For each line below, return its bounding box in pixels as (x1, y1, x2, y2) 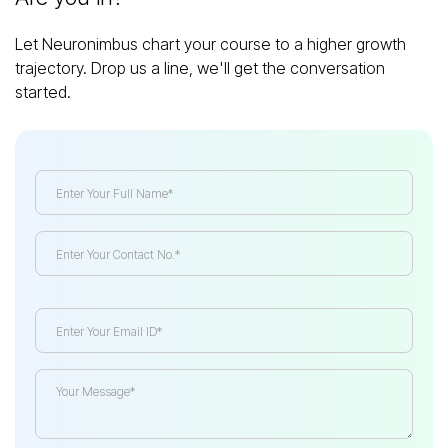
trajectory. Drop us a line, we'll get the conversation (15, 58, 385, 79)
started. (15, 82, 71, 103)
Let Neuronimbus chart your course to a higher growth (15, 34, 406, 55)
